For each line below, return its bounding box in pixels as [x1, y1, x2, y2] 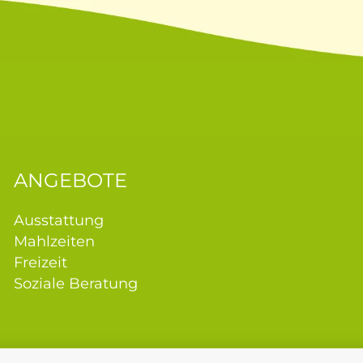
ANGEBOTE [13, 168, 127, 192]
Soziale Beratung [13, 274, 138, 293]
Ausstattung [13, 211, 104, 229]
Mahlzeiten [13, 232, 95, 250]
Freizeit [13, 253, 67, 271]
